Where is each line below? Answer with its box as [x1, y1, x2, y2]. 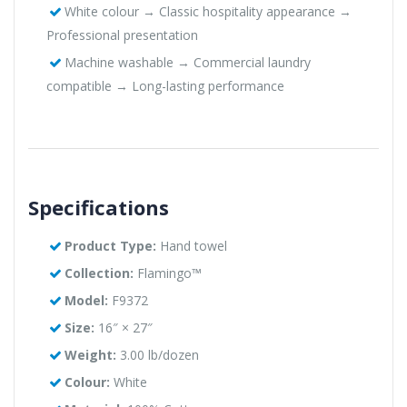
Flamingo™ [133, 264, 202, 283]
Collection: [64, 264, 134, 283]
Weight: [64, 346, 116, 364]
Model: [64, 292, 108, 310]
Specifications [28, 194, 169, 222]
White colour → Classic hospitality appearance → [64, 3, 352, 21]
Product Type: [64, 237, 156, 255]
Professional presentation [46, 26, 198, 45]
